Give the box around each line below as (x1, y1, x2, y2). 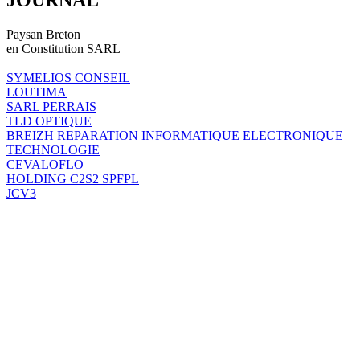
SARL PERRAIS (6, 99, 96, 113)
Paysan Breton (6, 27, 80, 41)
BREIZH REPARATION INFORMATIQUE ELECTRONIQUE (6, 128, 343, 142)
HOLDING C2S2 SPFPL (6, 171, 139, 186)
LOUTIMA (6, 84, 67, 99)
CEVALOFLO (6, 157, 84, 171)
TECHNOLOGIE (6, 142, 100, 157)
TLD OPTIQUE (6, 113, 92, 128)
